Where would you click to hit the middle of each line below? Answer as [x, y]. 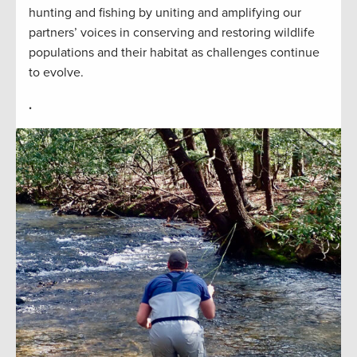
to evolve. [56, 73]
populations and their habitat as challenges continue [174, 53]
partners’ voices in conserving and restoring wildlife [172, 33]
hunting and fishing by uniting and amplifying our [165, 13]
